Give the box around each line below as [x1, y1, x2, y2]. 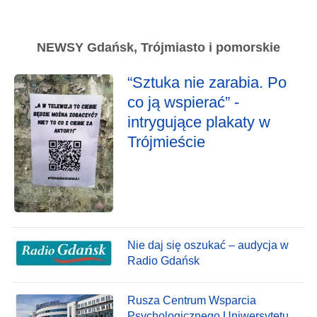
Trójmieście [127, 133, 205, 151]
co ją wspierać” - [127, 93, 239, 112]
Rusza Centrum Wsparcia [127, 294, 256, 307]
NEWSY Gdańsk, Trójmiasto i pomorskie [37, 40, 280, 55]
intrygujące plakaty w [127, 113, 270, 132]
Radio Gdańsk [127, 255, 200, 267]
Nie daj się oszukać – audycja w [127, 239, 289, 252]
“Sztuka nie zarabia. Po [127, 74, 287, 92]
